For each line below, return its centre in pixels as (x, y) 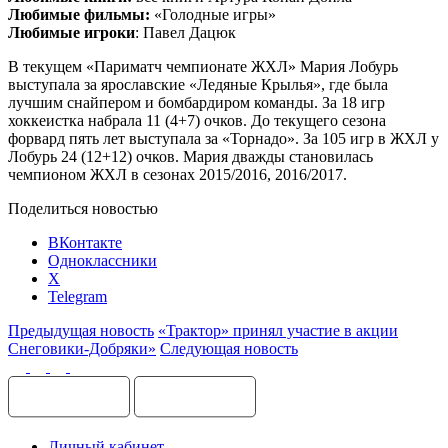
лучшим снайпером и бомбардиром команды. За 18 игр (196, 102)
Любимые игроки (71, 32)
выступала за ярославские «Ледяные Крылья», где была (198, 84)
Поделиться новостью (83, 208)
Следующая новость (229, 348)
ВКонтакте (85, 242)
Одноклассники (102, 260)
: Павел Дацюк (185, 32)
